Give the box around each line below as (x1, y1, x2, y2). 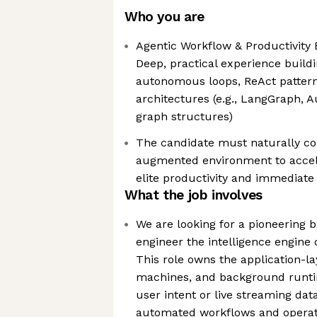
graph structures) (136, 110, 233, 123)
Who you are (125, 8, 204, 25)
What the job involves (125, 187, 263, 203)
